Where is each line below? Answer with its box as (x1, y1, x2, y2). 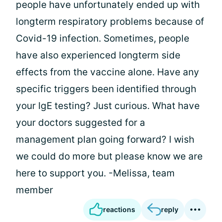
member (16, 184, 53, 196)
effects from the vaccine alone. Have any (16, 66, 199, 78)
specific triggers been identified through (16, 83, 196, 95)
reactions (103, 205, 135, 214)
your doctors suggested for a (16, 117, 145, 128)
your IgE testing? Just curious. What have (16, 100, 200, 111)
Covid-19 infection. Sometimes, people (16, 33, 189, 44)
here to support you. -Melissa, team (16, 167, 175, 179)
